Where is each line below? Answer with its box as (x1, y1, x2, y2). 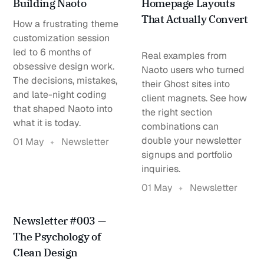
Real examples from (141, 49, 227, 62)
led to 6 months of (13, 46, 92, 59)
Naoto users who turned (141, 64, 245, 77)
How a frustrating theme (13, 18, 119, 31)
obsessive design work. (13, 60, 115, 73)
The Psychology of (13, 230, 101, 244)
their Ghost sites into (141, 78, 230, 91)
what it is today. (13, 117, 81, 130)
